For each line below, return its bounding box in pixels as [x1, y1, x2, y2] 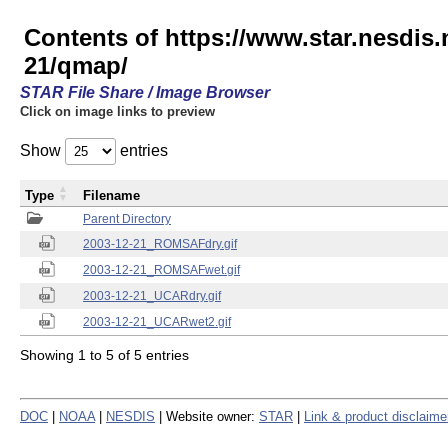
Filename [83, 188, 140, 203]
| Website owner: [155, 408, 259, 424]
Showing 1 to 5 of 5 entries [20, 346, 189, 363]
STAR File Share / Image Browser [20, 84, 270, 101]
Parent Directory [83, 212, 171, 226]
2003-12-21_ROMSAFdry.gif [83, 237, 237, 251]
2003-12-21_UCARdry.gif [83, 289, 221, 303]
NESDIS [106, 408, 155, 424]
